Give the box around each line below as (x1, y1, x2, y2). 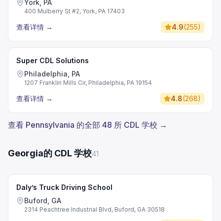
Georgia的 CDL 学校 (8, 148, 92, 158)
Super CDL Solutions (16, 56, 89, 65)
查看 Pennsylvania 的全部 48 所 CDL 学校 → (8, 120, 167, 130)
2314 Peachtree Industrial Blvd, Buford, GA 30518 (24, 206, 165, 213)
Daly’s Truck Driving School (16, 183, 112, 191)
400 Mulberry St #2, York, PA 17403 (24, 7, 125, 15)
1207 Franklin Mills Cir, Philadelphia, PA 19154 (24, 79, 152, 86)
